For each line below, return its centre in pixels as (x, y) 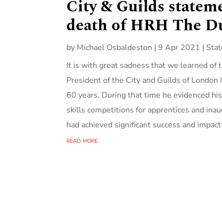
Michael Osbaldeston (115, 48)
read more (82, 140)
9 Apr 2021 (179, 48)
